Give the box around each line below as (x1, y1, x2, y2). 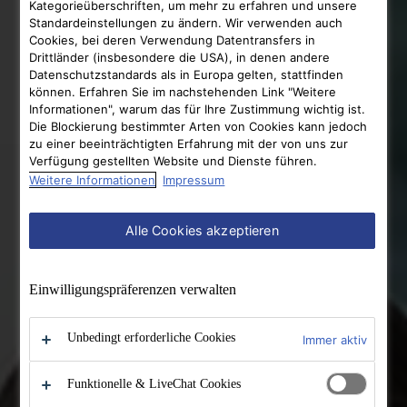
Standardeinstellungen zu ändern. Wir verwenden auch (29, 15, 343, 31)
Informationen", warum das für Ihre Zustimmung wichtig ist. (29, 102, 366, 117)
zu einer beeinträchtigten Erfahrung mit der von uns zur (29, 136, 349, 152)
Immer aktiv (302, 332, 367, 347)
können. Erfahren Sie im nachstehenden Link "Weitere (29, 84, 337, 100)
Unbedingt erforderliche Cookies (67, 331, 236, 345)
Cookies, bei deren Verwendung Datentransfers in (29, 33, 316, 48)
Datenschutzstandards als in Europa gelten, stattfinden (29, 67, 344, 83)
